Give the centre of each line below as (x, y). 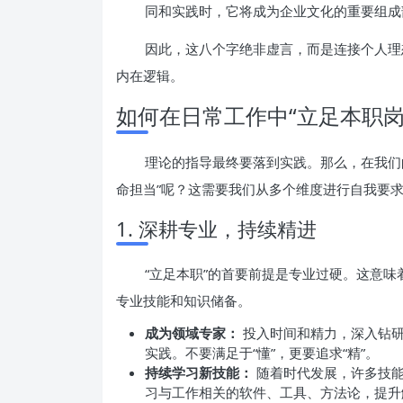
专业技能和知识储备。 (184, 300)
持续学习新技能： (199, 372)
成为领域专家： (192, 333)
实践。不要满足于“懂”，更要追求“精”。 (262, 353)
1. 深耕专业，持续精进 (216, 228)
